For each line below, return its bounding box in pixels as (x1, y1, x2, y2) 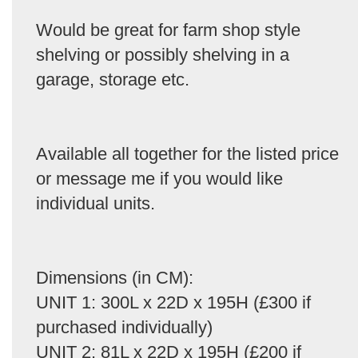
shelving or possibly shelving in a (36, 44, 289, 65)
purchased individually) (36, 316, 213, 337)
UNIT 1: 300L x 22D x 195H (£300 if (36, 292, 311, 312)
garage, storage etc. (36, 69, 189, 89)
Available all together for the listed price (36, 143, 339, 164)
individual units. (36, 193, 155, 213)
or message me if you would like (36, 168, 283, 189)
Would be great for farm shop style (36, 19, 300, 40)
